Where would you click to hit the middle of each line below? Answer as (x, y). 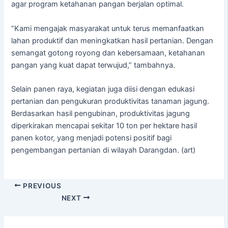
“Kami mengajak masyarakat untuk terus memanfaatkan (108, 28)
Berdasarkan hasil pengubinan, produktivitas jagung (101, 114)
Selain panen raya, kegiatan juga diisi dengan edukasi (103, 89)
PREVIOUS (41, 186)
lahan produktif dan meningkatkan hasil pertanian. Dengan (112, 40)
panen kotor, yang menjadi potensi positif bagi (92, 138)
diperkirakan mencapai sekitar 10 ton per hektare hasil (104, 126)
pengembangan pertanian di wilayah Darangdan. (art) (104, 150)
